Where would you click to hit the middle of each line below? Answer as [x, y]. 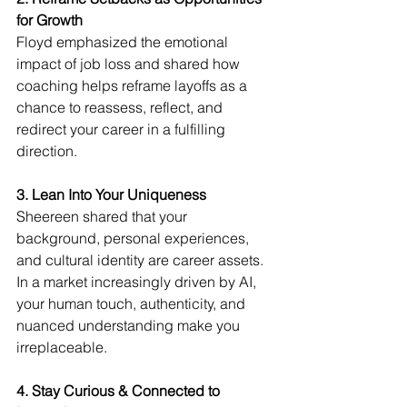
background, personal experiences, [134, 238]
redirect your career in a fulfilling [123, 129]
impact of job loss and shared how [130, 64]
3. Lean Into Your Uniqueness [111, 195]
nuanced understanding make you [130, 326]
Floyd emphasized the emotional [124, 42]
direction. [47, 151]
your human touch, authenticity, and [133, 304]
